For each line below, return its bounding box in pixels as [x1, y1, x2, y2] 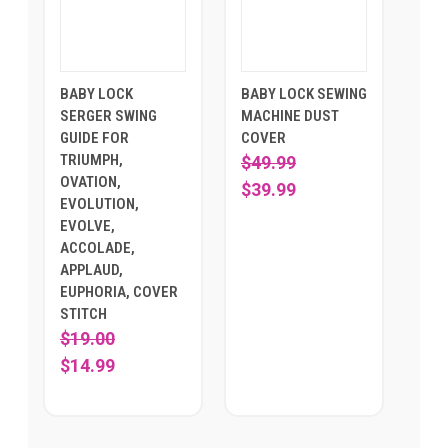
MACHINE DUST [241, 107, 339, 126]
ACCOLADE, [60, 239, 135, 258]
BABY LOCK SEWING [241, 85, 367, 104]
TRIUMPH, [60, 151, 123, 170]
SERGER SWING [60, 107, 157, 126]
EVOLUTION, [60, 195, 139, 214]
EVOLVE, [60, 217, 115, 236]
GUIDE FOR [60, 129, 129, 148]
